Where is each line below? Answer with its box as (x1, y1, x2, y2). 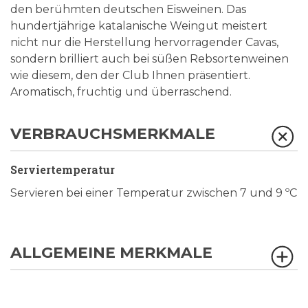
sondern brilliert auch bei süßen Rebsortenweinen (10, 52, 289, 65)
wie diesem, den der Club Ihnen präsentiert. (10, 69, 250, 82)
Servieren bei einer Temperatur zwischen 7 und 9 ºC (10, 186, 297, 199)
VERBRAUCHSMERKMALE (10, 124, 215, 143)
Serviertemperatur (10, 162, 115, 177)
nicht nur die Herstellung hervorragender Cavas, (10, 36, 278, 49)
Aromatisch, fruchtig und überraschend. (10, 85, 232, 98)
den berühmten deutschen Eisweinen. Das (10, 3, 246, 16)
